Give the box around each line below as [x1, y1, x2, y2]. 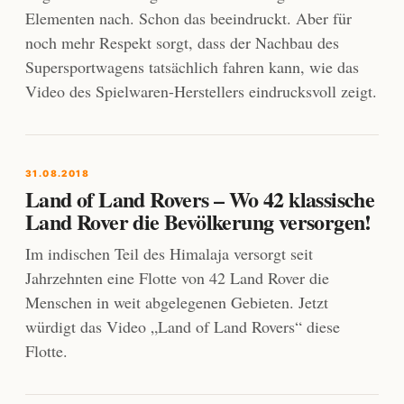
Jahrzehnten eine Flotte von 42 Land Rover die [25, 267, 329, 289]
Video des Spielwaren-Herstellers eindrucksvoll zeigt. [25, 80, 377, 103]
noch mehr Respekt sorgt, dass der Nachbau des [25, 32, 339, 54]
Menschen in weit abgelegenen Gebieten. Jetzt [25, 291, 328, 314]
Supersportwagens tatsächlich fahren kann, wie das [25, 56, 359, 78]
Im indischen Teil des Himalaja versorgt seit [25, 243, 313, 265]
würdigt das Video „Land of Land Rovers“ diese [25, 316, 340, 338]
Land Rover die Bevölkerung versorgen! [25, 206, 372, 238]
